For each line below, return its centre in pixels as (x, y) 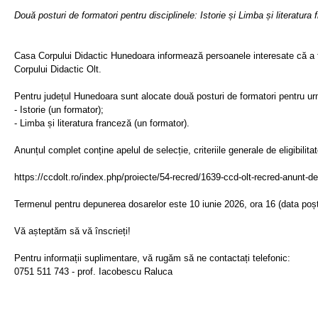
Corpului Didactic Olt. (58, 69)
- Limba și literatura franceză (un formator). (102, 123)
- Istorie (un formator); (59, 110)
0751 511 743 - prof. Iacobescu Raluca (93, 272)
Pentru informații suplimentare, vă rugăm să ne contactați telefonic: (152, 258)
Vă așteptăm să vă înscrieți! (72, 231)
